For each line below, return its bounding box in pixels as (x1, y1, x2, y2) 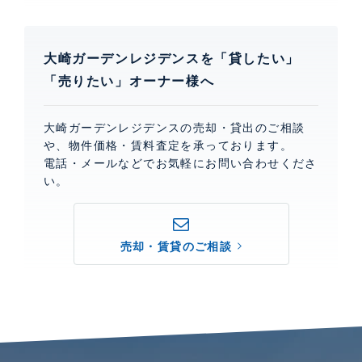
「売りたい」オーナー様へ (44, 74, 215, 88)
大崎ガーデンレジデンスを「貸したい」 (44, 51, 300, 65)
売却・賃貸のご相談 (120, 239, 233, 253)
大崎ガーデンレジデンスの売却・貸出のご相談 (44, 120, 305, 134)
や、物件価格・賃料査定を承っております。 (44, 138, 293, 152)
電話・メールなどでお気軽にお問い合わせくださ (44, 156, 318, 170)
